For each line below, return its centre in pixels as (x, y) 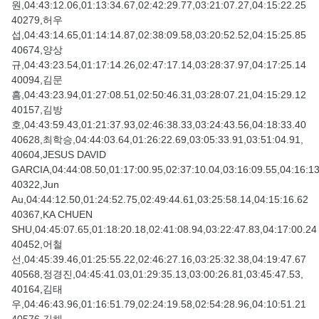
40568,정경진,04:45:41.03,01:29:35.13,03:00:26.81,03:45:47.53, (157, 274)
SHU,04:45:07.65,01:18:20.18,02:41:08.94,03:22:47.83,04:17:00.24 (164, 230)
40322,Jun (35, 185)
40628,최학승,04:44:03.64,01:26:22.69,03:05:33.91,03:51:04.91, (157, 140)
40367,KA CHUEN (52, 215)
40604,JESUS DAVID (59, 155)
